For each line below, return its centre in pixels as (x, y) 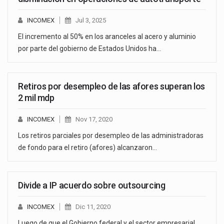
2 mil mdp (36, 98)
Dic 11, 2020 (93, 207)
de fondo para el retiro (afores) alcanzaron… (87, 148)
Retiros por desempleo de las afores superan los (112, 86)
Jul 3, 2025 (91, 20)
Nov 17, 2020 (94, 119)
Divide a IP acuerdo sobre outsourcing (92, 185)
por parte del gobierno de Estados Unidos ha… (89, 49)
